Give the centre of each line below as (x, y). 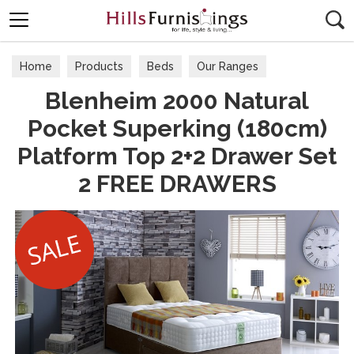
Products (100, 66)
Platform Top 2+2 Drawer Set (177, 156)
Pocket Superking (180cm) (177, 128)
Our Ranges (228, 66)
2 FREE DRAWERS (177, 184)
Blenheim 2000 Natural (177, 101)
